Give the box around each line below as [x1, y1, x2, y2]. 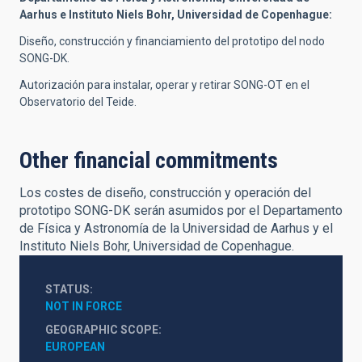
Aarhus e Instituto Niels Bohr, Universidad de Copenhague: [19, 8, 332, 21]
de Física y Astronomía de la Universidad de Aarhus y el [19, 221, 333, 236]
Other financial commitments [19, 147, 278, 174]
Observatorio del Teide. [19, 95, 137, 108]
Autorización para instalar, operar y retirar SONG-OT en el [19, 78, 309, 91]
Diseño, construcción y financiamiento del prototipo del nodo [19, 35, 325, 48]
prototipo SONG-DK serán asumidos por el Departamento [19, 203, 343, 218]
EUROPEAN [45, 340, 105, 353]
